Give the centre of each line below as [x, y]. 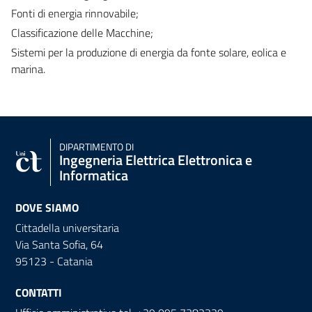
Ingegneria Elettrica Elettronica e [156, 159]
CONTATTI [39, 292]
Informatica [94, 175]
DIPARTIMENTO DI [96, 147]
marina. [28, 69]
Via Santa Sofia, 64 [59, 244]
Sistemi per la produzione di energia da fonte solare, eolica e [149, 52]
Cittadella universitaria [67, 227]
